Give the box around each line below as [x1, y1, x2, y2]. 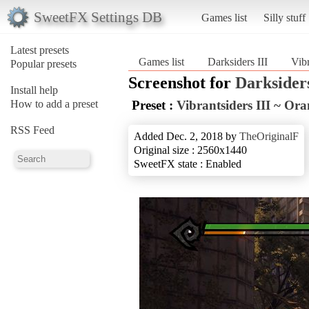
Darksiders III [208, 55, 268, 68]
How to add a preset [10, 97, 98, 110]
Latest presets [10, 43, 69, 56]
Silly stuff [263, 11, 306, 23]
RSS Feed [10, 123, 54, 136]
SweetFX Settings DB [33, 8, 162, 25]
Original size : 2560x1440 [134, 143, 247, 156]
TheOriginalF [239, 130, 299, 142]
